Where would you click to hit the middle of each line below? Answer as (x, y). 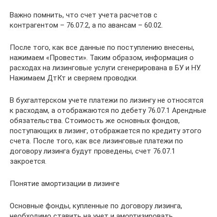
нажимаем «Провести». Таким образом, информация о (102, 57)
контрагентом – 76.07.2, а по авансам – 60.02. (86, 25)
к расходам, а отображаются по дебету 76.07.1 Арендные (108, 110)
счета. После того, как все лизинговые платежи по (96, 141)
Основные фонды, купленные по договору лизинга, (96, 206)
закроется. (28, 161)
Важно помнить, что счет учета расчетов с (84, 15)
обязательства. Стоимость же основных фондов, (95, 120)
